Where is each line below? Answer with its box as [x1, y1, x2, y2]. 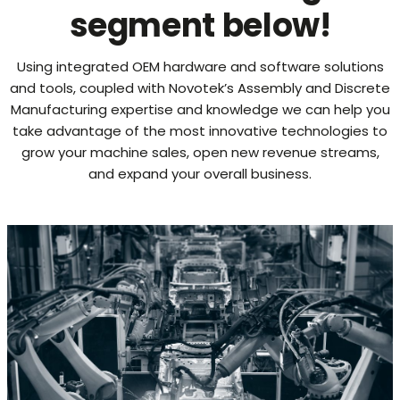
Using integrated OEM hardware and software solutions [16, 57, 384, 76]
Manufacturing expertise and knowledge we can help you [10, 100, 390, 119]
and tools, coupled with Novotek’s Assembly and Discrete [10, 79, 390, 97]
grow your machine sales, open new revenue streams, [21, 143, 379, 162]
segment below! [69, 3, 331, 48]
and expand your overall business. [88, 164, 312, 183]
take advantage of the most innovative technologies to [12, 121, 387, 140]
